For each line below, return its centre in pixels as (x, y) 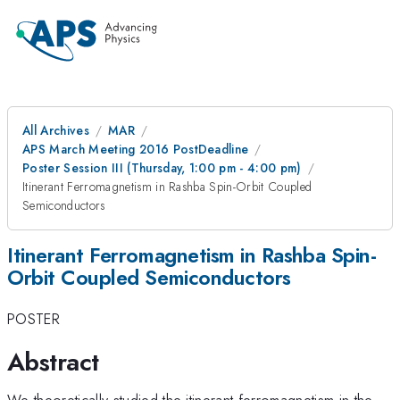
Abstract (53, 362)
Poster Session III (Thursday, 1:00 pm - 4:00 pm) (162, 168)
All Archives (56, 130)
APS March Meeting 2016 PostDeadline (136, 149)
